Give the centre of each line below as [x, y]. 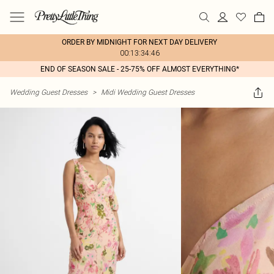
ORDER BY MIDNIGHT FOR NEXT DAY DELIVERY [139, 42]
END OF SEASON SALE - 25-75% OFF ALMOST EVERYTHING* [139, 69]
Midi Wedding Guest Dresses [148, 92]
